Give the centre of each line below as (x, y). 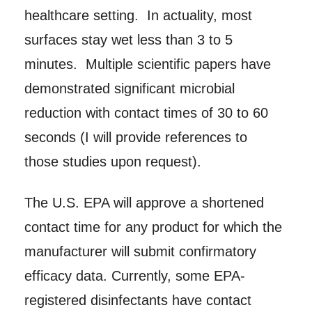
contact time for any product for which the (153, 227)
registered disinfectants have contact (138, 301)
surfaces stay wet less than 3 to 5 (128, 40)
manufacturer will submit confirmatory (140, 252)
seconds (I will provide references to (135, 138)
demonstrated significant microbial (129, 89)
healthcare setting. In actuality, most (138, 16)
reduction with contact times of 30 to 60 (146, 113)
